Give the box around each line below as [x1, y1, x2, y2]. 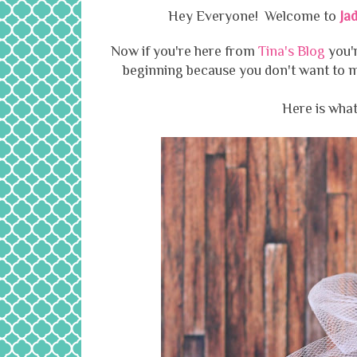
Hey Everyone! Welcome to [167, 8, 339, 25]
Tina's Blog [257, 43, 325, 60]
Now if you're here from [110, 43, 258, 60]
